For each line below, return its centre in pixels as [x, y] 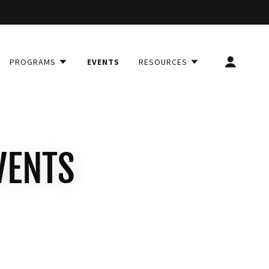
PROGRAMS [33, 62]
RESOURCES [163, 62]
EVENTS [103, 62]
